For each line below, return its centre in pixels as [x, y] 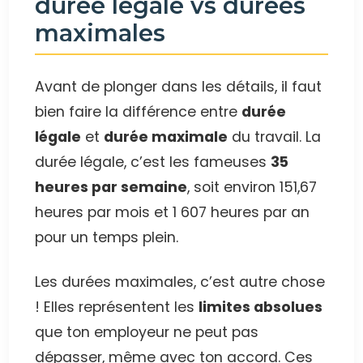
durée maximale [166, 137]
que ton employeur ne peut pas [147, 333]
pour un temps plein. [107, 238]
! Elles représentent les [117, 307]
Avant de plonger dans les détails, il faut [179, 87]
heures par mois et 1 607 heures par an [173, 213]
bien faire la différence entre [139, 112]
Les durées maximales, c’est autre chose [180, 282]
